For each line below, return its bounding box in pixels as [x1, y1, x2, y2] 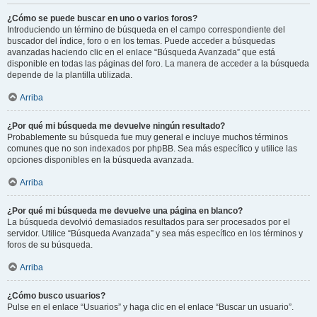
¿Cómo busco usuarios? [7, 291, 105, 301]
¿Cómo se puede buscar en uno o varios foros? [7, 13, 197, 23]
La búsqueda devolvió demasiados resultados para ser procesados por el [7, 217, 290, 227]
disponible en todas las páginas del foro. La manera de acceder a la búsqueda [7, 59, 309, 69]
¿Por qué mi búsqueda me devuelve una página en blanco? [7, 206, 243, 216]
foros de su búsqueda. [7, 240, 93, 250]
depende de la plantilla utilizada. [7, 70, 132, 80]
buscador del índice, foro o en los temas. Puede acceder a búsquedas [7, 36, 275, 46]
